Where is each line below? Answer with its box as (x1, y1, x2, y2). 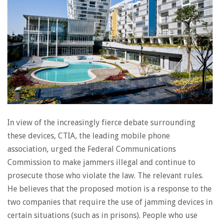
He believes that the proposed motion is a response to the (7, 184, 212, 193)
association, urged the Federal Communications (7, 144, 176, 154)
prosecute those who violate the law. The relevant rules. (7, 171, 203, 180)
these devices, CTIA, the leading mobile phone (7, 131, 170, 140)
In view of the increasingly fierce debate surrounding (7, 118, 195, 127)
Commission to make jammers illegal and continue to (7, 158, 195, 167)
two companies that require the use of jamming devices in (7, 197, 213, 207)
